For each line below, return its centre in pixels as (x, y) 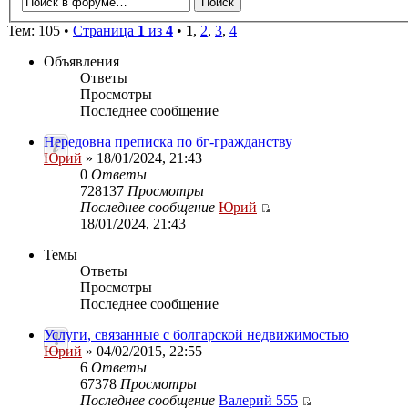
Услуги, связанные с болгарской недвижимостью (196, 335)
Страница (105, 31)
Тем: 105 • (40, 31)
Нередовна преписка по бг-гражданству (168, 142)
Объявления (82, 61)
